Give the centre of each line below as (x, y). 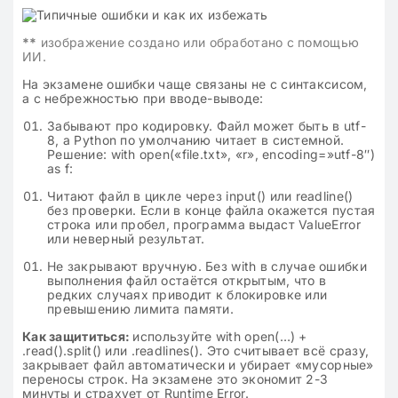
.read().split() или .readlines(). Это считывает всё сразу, (196, 350)
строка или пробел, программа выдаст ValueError (204, 224)
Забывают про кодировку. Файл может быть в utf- (207, 126)
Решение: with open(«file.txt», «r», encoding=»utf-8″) (211, 154)
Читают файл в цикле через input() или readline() (200, 196)
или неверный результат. (126, 239)
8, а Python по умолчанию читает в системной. (196, 140)
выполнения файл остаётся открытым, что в (187, 280)
